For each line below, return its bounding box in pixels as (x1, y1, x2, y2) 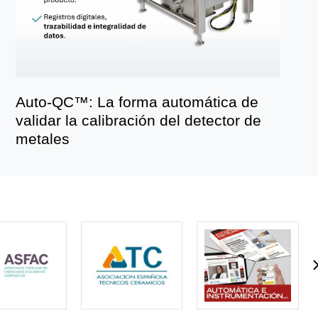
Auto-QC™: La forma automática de (16, 94, 259, 111)
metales (16, 131, 70, 148)
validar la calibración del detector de (16, 112, 262, 129)
